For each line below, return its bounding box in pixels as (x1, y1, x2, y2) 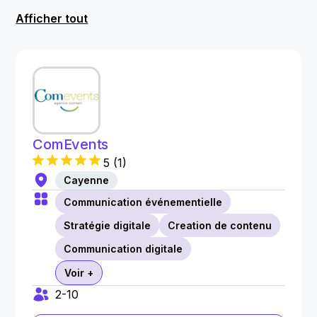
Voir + (64, 267, 94, 279)
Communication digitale (64, 243, 183, 255)
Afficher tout (16, 11, 88, 25)
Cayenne (64, 174, 110, 186)
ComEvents (33, 136, 109, 153)
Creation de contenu (168, 219, 272, 231)
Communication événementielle (64, 196, 223, 208)
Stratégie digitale (64, 219, 151, 231)
